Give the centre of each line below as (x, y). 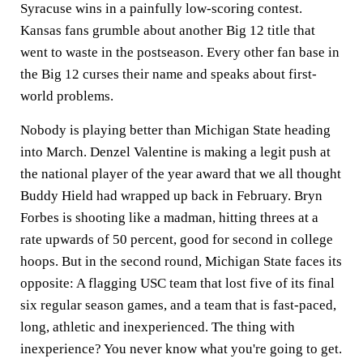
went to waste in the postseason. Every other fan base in (180, 53)
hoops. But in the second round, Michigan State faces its (181, 262)
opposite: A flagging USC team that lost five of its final (177, 284)
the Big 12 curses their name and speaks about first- (169, 75)
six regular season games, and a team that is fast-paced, (178, 305)
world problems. (67, 96)
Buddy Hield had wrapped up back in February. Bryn (171, 196)
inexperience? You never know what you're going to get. (181, 349)
